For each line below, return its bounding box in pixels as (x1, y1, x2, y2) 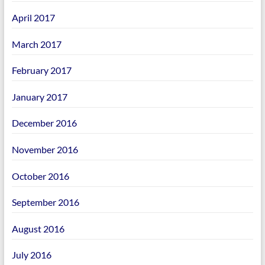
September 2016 (11, 196, 79, 208)
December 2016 (11, 117, 77, 129)
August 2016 (11, 222, 64, 234)
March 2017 (11, 38, 62, 50)
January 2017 (11, 91, 67, 102)
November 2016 (11, 143, 78, 155)
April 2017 (11, 11, 55, 23)
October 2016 (11, 170, 69, 182)
